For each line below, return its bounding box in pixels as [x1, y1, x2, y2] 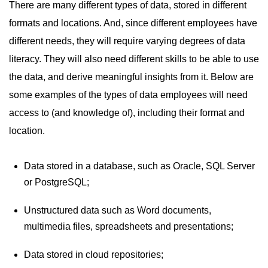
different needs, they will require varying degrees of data [9, 36, 245, 46]
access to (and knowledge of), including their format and [9, 108, 245, 118]
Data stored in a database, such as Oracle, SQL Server [24, 161, 255, 171]
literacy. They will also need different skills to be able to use [9, 54, 259, 64]
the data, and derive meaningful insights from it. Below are [9, 72, 254, 82]
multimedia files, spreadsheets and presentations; [24, 221, 233, 232]
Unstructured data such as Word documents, [24, 205, 211, 215]
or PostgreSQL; [24, 177, 89, 187]
